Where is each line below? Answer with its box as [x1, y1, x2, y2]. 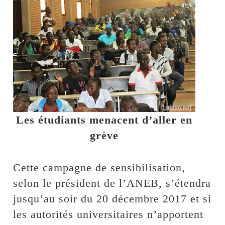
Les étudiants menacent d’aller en [16, 113, 192, 126]
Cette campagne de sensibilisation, [13, 161, 186, 174]
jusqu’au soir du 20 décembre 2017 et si [13, 192, 212, 205]
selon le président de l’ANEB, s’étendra [13, 176, 211, 189]
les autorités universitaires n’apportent [13, 207, 204, 220]
